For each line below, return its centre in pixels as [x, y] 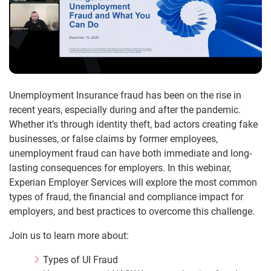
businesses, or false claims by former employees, [113, 139]
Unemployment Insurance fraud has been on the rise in [125, 96]
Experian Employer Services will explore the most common [133, 183]
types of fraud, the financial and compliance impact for [126, 197]
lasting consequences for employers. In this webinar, [120, 168]
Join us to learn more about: [69, 236]
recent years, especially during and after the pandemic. [125, 110]
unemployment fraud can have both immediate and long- [130, 154]
